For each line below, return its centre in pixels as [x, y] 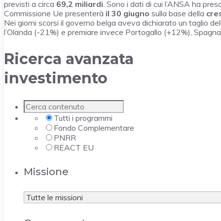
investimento [56, 78]
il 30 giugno [128, 14]
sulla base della [178, 14]
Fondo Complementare [94, 128]
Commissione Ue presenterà [55, 14]
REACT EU [74, 147]
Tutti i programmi [83, 118]
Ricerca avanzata [69, 59]
